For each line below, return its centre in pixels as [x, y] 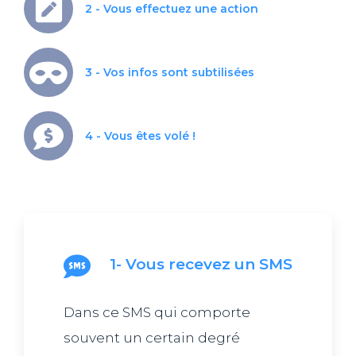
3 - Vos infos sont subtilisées [170, 72]
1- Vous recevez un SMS [201, 265]
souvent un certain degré [152, 338]
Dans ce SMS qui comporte [157, 313]
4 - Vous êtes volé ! [140, 135]
